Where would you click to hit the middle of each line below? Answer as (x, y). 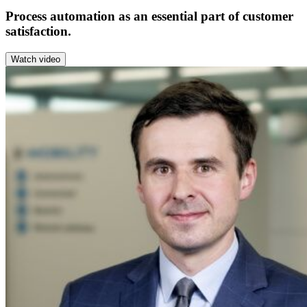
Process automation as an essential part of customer (149, 16)
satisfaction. (38, 31)
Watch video (36, 59)
